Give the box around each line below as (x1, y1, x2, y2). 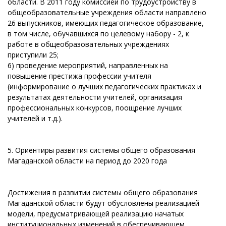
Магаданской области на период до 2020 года (8, 156, 167, 165)
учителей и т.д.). (8, 114, 63, 123)
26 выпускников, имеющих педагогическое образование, (8, 18, 204, 28)
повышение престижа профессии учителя (8, 71, 151, 81)
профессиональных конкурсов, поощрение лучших (8, 103, 182, 112)
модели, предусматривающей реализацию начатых (8, 209, 184, 218)
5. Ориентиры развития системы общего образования (8, 145, 195, 155)
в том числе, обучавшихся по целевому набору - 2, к (8, 29, 189, 38)
